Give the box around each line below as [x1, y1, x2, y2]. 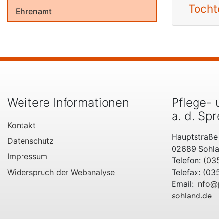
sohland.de [172, 191, 212, 201]
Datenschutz [7, 136, 54, 146]
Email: [172, 179, 196, 189]
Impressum [7, 152, 47, 162]
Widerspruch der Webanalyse [7, 167, 115, 177]
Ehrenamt [16, 6, 52, 16]
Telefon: [172, 155, 203, 166]
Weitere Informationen [7, 95, 129, 110]
